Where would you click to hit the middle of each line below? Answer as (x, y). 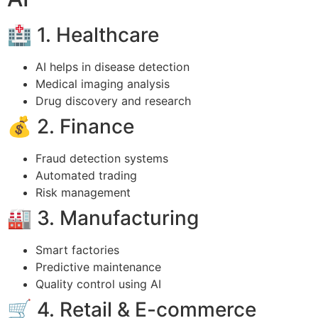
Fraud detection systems (102, 159)
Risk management (83, 193)
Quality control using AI (98, 284)
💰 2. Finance (71, 127)
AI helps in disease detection (113, 67)
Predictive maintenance (98, 267)
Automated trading (86, 176)
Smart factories (77, 250)
